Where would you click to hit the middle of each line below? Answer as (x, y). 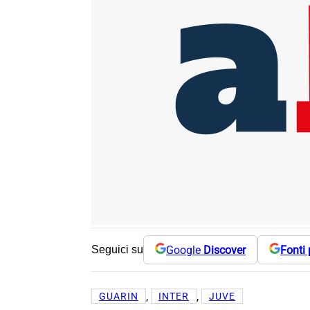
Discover (225, 250)
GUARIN (119, 297)
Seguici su (117, 250)
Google (185, 250)
